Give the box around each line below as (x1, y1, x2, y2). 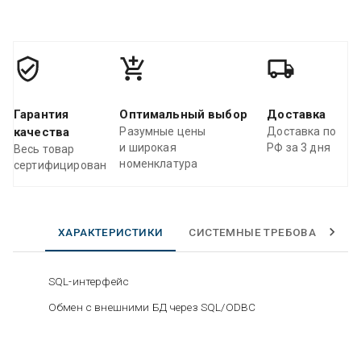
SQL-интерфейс (48, 274, 129, 288)
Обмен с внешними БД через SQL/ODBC (48, 300, 256, 313)
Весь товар (14, 142, 75, 156)
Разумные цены (119, 124, 206, 138)
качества (14, 124, 70, 139)
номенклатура (119, 156, 198, 170)
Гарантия (14, 106, 69, 122)
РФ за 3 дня (267, 140, 330, 154)
